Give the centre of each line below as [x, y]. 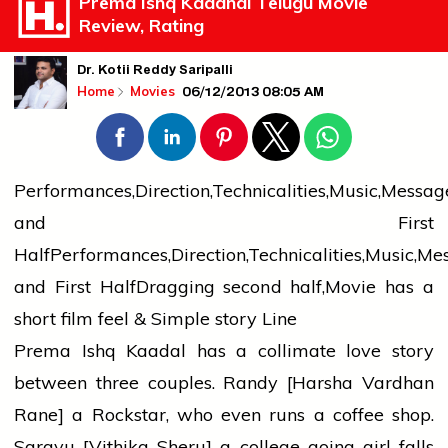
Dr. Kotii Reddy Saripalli [155, 72]
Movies [154, 91]
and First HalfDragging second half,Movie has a [224, 287]
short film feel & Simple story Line [155, 319]
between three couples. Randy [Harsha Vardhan [224, 383]
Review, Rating [141, 26]
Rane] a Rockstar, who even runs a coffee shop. [224, 415]
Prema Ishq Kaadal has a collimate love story [224, 351]
